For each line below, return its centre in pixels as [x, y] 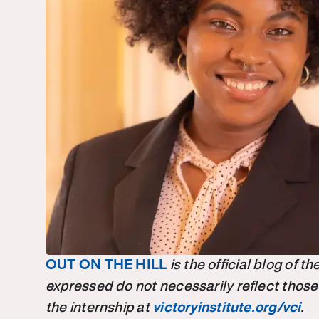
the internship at [99, 308]
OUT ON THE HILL [106, 266]
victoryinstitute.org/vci [227, 308]
